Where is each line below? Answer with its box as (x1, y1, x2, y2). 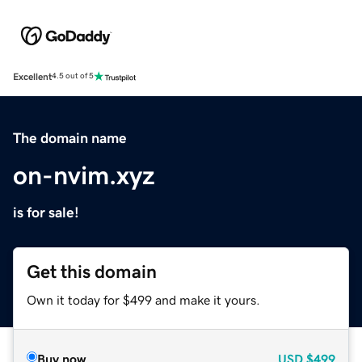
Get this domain (27, 262, 157, 281)
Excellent (13, 71, 52, 82)
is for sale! (13, 204, 79, 220)
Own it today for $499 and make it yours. (27, 293, 260, 306)
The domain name (13, 130, 127, 145)
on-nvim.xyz (13, 162, 155, 188)
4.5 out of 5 (52, 72, 94, 81)
